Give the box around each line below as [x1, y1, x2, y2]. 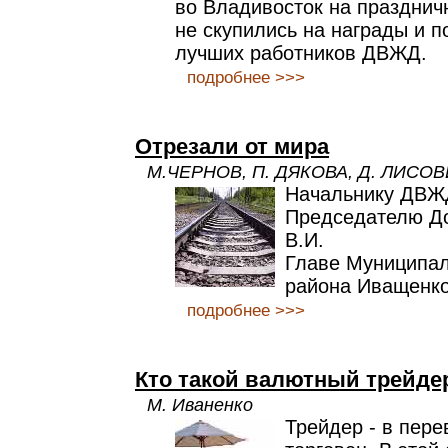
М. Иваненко [147, 394, 253, 415]
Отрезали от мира [135, 134, 329, 159]
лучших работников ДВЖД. [175, 42, 427, 64]
